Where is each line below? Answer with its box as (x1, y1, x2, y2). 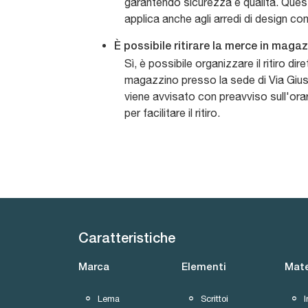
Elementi (181, 263, 226, 273)
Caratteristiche (78, 233, 175, 246)
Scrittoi (201, 293, 228, 304)
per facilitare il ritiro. (124, 107, 220, 120)
